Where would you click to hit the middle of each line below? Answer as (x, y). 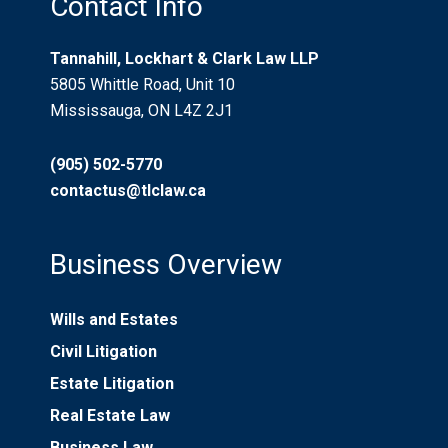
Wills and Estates (114, 320)
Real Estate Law (110, 416)
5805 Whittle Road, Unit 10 (142, 85)
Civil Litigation (103, 352)
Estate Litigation (112, 384)
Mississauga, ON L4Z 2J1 (141, 111)
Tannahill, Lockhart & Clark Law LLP (184, 59)
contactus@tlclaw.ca (128, 191)
